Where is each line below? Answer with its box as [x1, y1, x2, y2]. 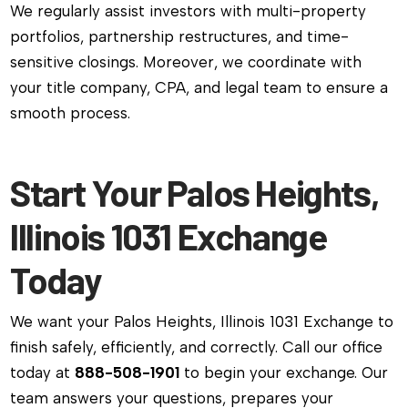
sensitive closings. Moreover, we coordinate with [10, 52, 362, 71]
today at [10, 363, 76, 382]
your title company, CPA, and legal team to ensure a [10, 77, 389, 97]
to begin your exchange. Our [179, 363, 389, 382]
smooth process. [10, 103, 131, 122]
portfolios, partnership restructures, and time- [10, 26, 350, 46]
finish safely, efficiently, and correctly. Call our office [10, 338, 383, 357]
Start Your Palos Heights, [10, 170, 380, 215]
